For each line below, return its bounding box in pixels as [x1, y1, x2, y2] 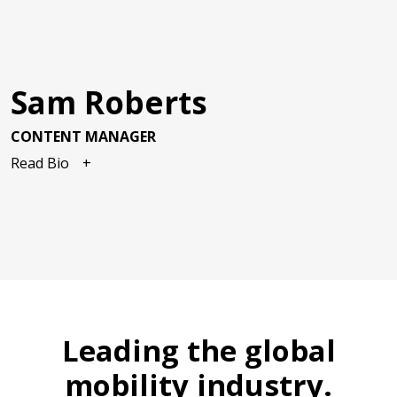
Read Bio [11, 153, 69, 174]
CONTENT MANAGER [11, 127, 156, 147]
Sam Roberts [11, 82, 207, 124]
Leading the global [61, 331, 336, 371]
